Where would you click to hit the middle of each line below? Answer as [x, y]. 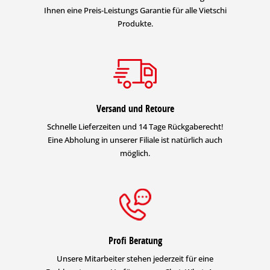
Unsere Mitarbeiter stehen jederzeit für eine [135, 258]
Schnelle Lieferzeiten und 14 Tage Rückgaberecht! [135, 126]
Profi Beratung [135, 240]
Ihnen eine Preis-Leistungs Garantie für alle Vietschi [135, 10]
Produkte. [135, 23]
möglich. [135, 153]
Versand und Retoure [135, 108]
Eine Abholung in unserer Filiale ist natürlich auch [135, 140]
